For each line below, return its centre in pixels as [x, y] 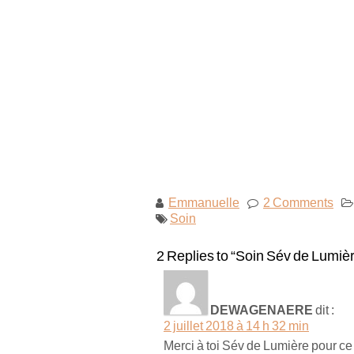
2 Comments [298, 202]
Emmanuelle [204, 202]
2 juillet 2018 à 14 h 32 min [236, 325]
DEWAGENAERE [262, 309]
